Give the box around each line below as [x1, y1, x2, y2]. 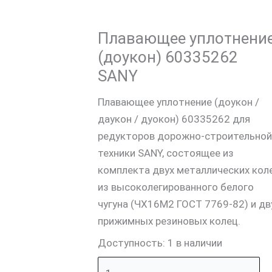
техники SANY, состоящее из [97, 146, 234, 159]
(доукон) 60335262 [97, 47, 238, 66]
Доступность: [97, 237, 165, 250]
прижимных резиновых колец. [97, 214, 240, 227]
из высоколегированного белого [97, 180, 254, 193]
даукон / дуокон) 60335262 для [97, 112, 250, 125]
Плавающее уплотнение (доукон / [97, 95, 259, 108]
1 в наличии [167, 237, 222, 250]
